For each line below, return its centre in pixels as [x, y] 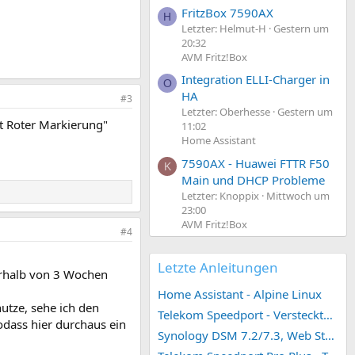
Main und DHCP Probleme [253, 179]
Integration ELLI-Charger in [256, 80]
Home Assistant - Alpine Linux [240, 294]
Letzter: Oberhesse [226, 112]
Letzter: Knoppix [220, 195]
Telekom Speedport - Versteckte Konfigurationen [328, 314]
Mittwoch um [298, 195]
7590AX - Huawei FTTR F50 [256, 163]
